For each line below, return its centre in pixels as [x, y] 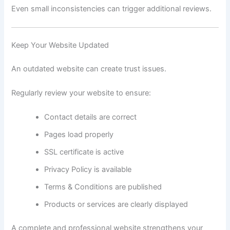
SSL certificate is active [84, 152]
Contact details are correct [91, 117]
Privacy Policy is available [88, 170]
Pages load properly [79, 135]
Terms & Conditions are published [103, 187]
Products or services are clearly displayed [116, 205]
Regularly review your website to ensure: [81, 93]
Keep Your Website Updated [60, 45]
